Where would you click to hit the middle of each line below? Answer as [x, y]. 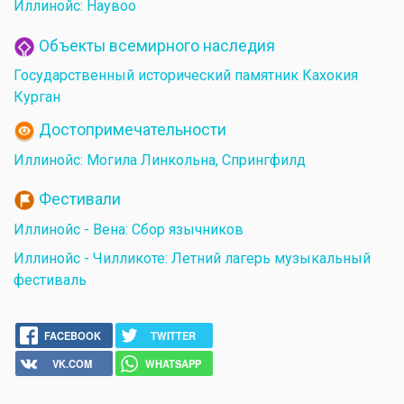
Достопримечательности [133, 129]
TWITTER [173, 336]
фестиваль [50, 280]
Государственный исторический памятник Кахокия [186, 76]
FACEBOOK [72, 336]
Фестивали [80, 199]
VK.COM [73, 364]
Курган [37, 97]
